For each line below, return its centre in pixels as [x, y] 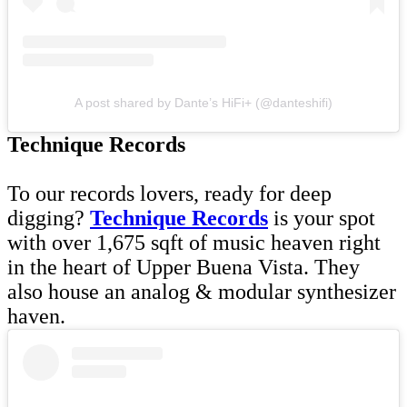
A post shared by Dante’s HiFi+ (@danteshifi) [203, 103]
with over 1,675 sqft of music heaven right [194, 243]
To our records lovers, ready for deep [169, 194]
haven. [39, 317]
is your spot [322, 218]
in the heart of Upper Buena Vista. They [184, 268]
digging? [49, 218]
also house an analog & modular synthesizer [202, 292]
